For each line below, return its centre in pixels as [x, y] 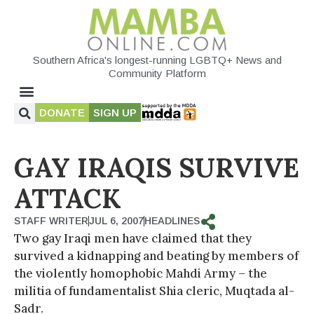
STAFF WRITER [51, 220]
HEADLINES [172, 220]
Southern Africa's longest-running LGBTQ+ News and [157, 60]
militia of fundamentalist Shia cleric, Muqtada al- [154, 291]
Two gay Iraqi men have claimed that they [133, 238]
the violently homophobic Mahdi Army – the [141, 273]
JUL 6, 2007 [116, 220]
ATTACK [68, 198]
